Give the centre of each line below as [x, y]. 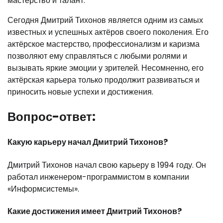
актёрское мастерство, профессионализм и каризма [104, 44]
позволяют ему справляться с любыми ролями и [97, 56]
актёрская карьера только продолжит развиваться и [104, 80]
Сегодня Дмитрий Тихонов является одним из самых [105, 20]
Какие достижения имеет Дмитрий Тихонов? [95, 211]
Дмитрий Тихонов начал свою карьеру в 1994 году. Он [107, 165]
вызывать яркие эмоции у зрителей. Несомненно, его [106, 68]
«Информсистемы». [43, 189]
